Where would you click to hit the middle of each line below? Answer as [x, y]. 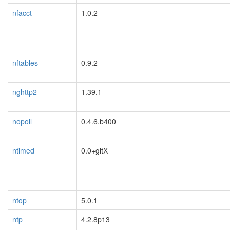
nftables [25, 62]
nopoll [22, 121]
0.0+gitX [94, 150]
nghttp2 [25, 92]
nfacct [22, 13]
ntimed [23, 150]
